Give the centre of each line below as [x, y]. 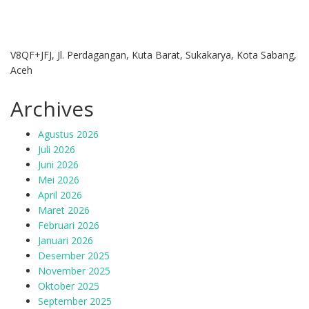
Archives [52, 109]
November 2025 [74, 271]
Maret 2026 [64, 210]
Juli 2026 [57, 149]
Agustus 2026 [68, 134]
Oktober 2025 [69, 286]
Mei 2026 [59, 180]
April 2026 [60, 195]
